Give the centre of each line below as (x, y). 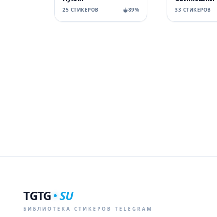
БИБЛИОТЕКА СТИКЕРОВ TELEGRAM (88, 209)
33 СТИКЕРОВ (193, 10)
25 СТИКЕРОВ (81, 10)
